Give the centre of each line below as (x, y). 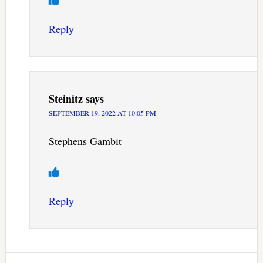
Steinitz (65, 99)
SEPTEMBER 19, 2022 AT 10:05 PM (102, 113)
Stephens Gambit (85, 141)
